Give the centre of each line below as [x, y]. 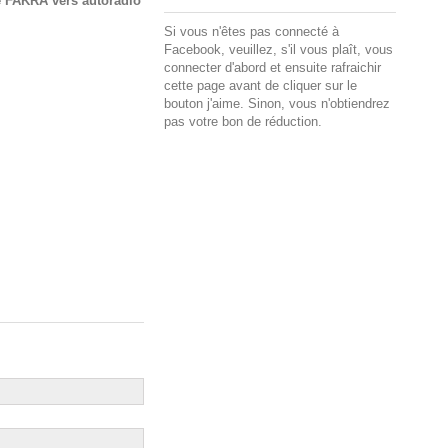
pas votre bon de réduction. [243, 121]
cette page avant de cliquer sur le [260, 85]
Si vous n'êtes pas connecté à [251, 31]
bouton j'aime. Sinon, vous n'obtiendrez [277, 103]
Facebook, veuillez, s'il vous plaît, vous [278, 49]
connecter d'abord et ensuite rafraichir [272, 67]
